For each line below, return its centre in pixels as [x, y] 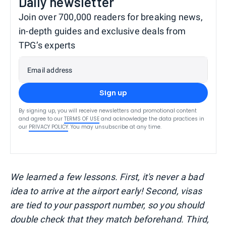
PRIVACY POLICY [48, 127]
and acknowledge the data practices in [153, 119]
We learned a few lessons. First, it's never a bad [107, 177]
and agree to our [41, 119]
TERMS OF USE [82, 119]
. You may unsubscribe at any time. [115, 127]
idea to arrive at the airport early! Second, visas [106, 191]
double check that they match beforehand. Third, [110, 219]
